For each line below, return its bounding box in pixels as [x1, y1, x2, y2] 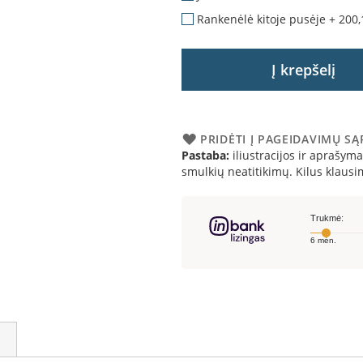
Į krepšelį [271, 60, 335, 79]
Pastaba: [181, 147, 229, 163]
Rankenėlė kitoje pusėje [194, 11, 326, 27]
